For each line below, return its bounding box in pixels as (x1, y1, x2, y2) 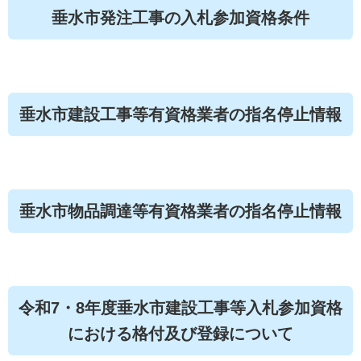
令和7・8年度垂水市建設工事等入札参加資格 (19, 299, 342, 317)
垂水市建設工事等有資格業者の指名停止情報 (19, 106, 342, 123)
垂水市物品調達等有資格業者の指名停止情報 (19, 202, 342, 220)
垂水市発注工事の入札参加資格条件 (52, 9, 309, 27)
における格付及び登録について (68, 325, 293, 342)
